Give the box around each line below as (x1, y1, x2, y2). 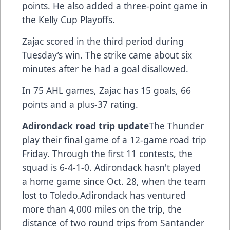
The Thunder (149, 119, 204, 132)
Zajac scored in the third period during (22, 34, 184, 47)
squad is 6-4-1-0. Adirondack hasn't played (22, 161, 201, 174)
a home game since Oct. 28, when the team (22, 175, 206, 187)
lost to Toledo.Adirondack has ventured (22, 188, 186, 201)
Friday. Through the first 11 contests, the (22, 147, 193, 160)
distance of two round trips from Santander (22, 216, 204, 229)
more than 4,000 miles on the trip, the (22, 202, 182, 215)
